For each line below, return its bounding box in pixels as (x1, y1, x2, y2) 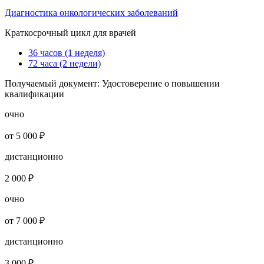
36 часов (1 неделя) (28, 48, 105, 58)
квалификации (5, 89, 64, 100)
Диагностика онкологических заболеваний (5, 8, 178, 18)
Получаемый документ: (5, 78, 102, 89)
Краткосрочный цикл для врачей (5, 28, 136, 38)
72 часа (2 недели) (28, 58, 101, 69)
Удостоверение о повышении (102, 78, 220, 89)
